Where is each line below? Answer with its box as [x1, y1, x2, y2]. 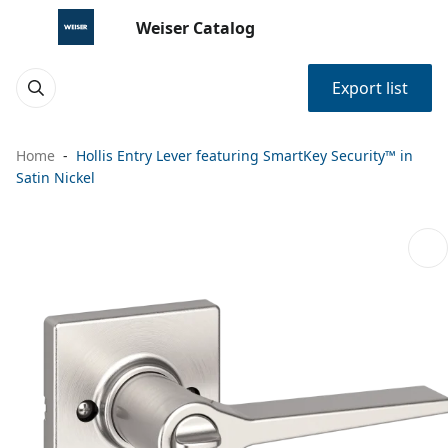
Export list [332, 77, 408, 99]
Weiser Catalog [136, 17, 255, 39]
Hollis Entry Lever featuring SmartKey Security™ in [76, 146, 413, 165]
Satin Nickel [16, 168, 95, 187]
